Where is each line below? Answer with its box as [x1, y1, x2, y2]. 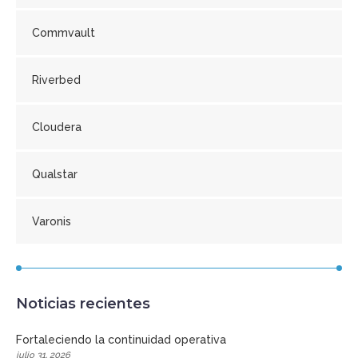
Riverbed [32, 73, 81, 86]
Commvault [32, 26, 95, 39]
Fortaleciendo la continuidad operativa [16, 332, 226, 346]
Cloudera [32, 120, 82, 133]
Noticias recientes [16, 294, 150, 312]
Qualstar [32, 167, 78, 181]
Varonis [32, 214, 71, 228]
